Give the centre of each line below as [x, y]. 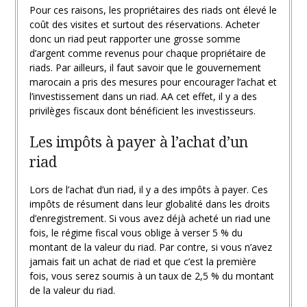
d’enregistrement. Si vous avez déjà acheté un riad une [150, 218]
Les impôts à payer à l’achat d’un [138, 142]
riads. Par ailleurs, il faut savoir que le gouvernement [145, 67]
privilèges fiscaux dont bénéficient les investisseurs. [142, 110]
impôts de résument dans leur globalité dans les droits [149, 204]
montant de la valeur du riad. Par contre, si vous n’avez [150, 247]
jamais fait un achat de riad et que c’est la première [143, 261]
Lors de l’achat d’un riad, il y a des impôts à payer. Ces [148, 189]
